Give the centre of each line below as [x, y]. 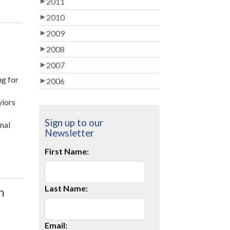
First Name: [67, 151]
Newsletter [70, 133]
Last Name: [66, 188]
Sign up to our [74, 123]
